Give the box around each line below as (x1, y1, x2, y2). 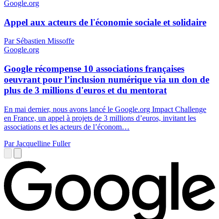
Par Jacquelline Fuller (4, 139, 70, 148)
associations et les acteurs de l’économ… (4, 122, 130, 131)
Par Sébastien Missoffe (4, 37, 74, 45)
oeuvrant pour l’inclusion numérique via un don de (4, 74, 209, 85)
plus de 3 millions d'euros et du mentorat (4, 85, 167, 96)
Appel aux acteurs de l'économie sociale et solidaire (4, 17, 206, 27)
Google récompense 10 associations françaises (4, 64, 184, 74)
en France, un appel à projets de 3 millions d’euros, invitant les (4, 113, 196, 122)
